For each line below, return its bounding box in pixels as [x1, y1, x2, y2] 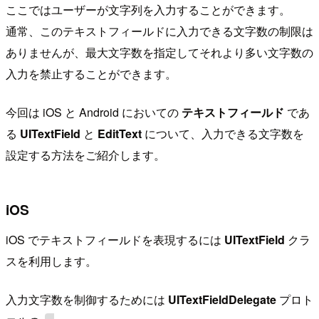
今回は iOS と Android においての [6, 103, 182, 120]
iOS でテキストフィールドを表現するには [6, 231, 224, 248]
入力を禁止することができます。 [6, 65, 177, 82]
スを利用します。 [6, 252, 97, 269]
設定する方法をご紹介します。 [6, 146, 165, 163]
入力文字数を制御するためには [6, 291, 168, 308]
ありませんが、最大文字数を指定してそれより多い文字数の [6, 43, 313, 61]
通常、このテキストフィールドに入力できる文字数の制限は [6, 22, 313, 39]
